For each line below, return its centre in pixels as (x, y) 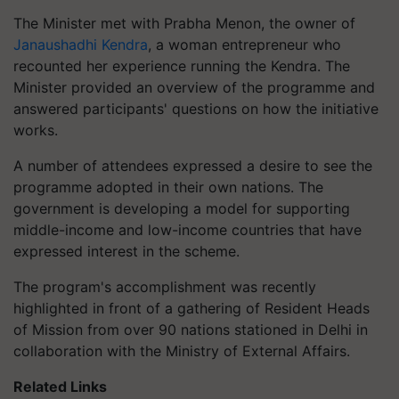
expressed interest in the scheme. (126, 251)
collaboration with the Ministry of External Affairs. (184, 351)
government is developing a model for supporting (182, 208)
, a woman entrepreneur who (244, 45)
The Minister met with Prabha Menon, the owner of (184, 23)
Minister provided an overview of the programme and (194, 87)
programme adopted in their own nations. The (168, 187)
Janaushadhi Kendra (81, 45)
